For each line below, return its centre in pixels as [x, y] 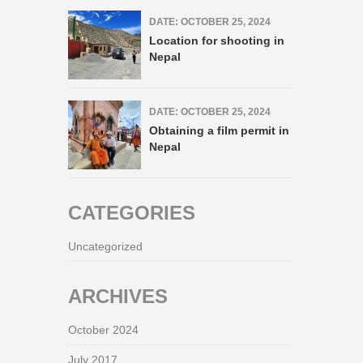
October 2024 [103, 330]
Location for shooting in [216, 41]
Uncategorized [105, 246]
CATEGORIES [131, 213]
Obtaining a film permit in [219, 130]
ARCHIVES [117, 296]
